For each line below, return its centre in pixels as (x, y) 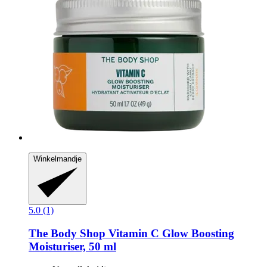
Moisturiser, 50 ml (72, 246)
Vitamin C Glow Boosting (170, 233)
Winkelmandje (58, 159)
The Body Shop (67, 233)
